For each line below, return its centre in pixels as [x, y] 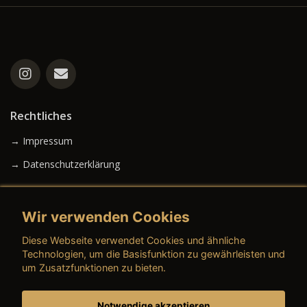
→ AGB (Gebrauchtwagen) [69, 251]
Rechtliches [41, 116]
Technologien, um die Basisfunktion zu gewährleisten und [153, 254]
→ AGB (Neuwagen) [55, 228]
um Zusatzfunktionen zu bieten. [94, 268]
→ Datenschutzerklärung [65, 164]
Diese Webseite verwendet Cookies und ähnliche [134, 241]
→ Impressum [41, 141]
